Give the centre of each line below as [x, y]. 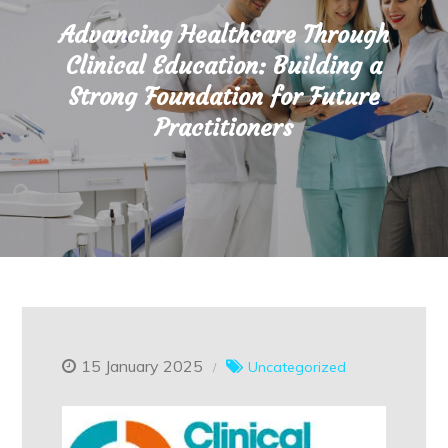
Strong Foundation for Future [224, 97]
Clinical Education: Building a [224, 66]
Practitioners [224, 128]
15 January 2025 [142, 366]
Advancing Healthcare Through [224, 35]
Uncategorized [297, 367]
